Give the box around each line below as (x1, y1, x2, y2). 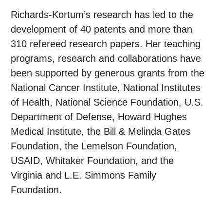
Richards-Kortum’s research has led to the (11, 9, 194, 20)
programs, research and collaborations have (11, 53, 201, 64)
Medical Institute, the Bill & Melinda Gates (11, 126, 191, 137)
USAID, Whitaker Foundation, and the (11, 155, 174, 166)
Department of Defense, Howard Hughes (11, 111, 187, 123)
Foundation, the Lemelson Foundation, (11, 141, 178, 152)
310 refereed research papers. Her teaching (11, 38, 201, 50)
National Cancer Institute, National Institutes (11, 82, 201, 93)
